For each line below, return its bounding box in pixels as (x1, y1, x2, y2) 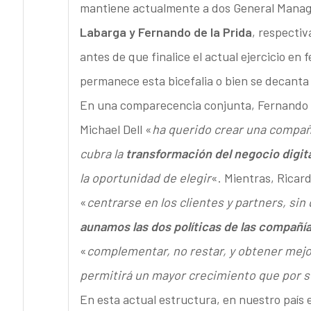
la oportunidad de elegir (79, 170, 211, 186)
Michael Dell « (79, 121, 152, 137)
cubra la (79, 146, 126, 162)
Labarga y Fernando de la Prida (79, 24, 252, 40)
